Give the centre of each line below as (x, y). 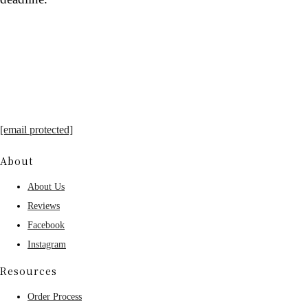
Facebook (46, 225)
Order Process (55, 296)
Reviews (44, 206)
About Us (46, 186)
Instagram (47, 244)
